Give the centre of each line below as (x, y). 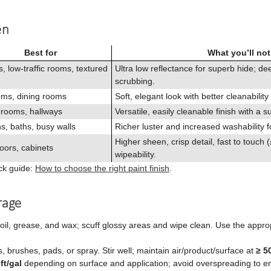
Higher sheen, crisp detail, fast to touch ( (192, 141)
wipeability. (135, 154)
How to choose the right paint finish (102, 168)
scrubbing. (135, 81)
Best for (41, 52)
